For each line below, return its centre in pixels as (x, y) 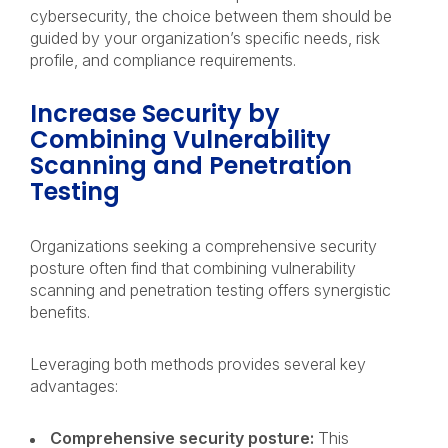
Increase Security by (155, 113)
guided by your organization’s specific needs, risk (205, 38)
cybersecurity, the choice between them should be (211, 16)
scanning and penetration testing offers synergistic (210, 290)
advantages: (76, 386)
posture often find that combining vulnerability (193, 268)
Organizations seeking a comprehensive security (203, 246)
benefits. (64, 312)
